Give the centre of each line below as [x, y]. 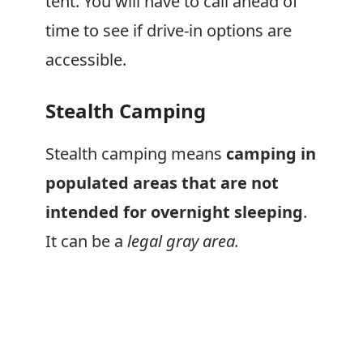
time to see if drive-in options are [169, 30]
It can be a [86, 241]
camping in [269, 154]
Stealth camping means [134, 154]
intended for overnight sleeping [174, 212]
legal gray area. [183, 241]
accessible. [86, 60]
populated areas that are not [162, 183]
